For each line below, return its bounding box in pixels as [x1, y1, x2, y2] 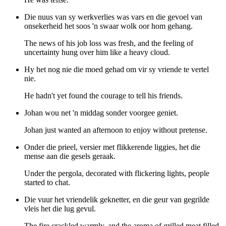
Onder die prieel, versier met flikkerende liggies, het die [24, 143, 200, 152]
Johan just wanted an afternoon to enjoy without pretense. [24, 126, 207, 135]
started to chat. [24, 178, 70, 187]
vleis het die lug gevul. [24, 204, 96, 213]
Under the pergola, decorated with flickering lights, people [24, 169, 209, 178]
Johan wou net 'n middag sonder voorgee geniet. [24, 108, 178, 118]
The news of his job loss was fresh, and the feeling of [24, 39, 193, 48]
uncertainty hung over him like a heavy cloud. [24, 48, 170, 57]
